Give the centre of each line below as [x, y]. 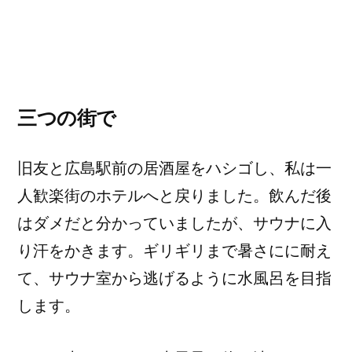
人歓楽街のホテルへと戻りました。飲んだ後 [174, 196]
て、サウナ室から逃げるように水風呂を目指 [174, 278]
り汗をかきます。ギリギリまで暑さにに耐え [174, 251]
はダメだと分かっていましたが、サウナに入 [174, 223]
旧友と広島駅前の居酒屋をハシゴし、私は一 [174, 168]
